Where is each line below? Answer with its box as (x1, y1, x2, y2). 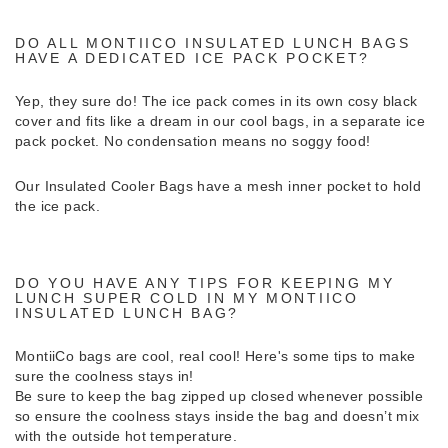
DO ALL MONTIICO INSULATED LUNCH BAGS (15, 34, 411, 51)
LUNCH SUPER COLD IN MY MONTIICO (15, 289, 359, 306)
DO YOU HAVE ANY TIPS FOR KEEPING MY (15, 274, 395, 291)
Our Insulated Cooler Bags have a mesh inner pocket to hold (15, 177, 422, 194)
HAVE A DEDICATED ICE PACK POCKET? (15, 49, 371, 66)
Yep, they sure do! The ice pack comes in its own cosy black (15, 92, 418, 109)
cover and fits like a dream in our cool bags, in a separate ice (15, 112, 426, 129)
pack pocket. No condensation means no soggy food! (15, 132, 371, 149)
